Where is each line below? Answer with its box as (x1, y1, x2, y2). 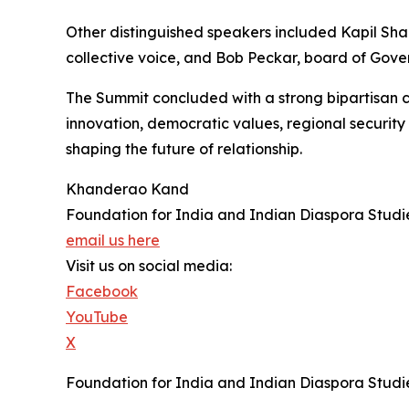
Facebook (66, 282, 138, 301)
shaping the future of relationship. (66, 140, 302, 159)
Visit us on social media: (66, 257, 232, 276)
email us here (66, 231, 160, 250)
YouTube (66, 308, 128, 327)
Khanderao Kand (66, 180, 189, 199)
